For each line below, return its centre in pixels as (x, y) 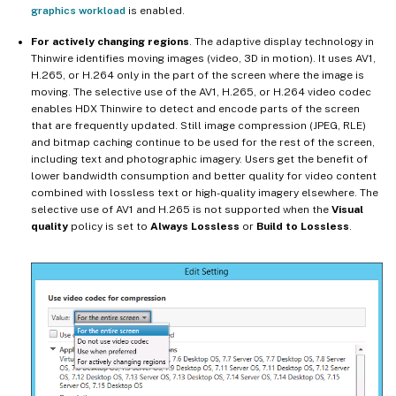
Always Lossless (195, 226)
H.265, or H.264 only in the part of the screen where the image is (198, 75)
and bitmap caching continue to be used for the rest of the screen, (203, 142)
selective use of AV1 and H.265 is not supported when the (181, 209)
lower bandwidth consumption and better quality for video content (204, 175)
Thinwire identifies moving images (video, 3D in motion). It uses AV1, (203, 58)
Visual (347, 209)
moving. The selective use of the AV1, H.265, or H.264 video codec (201, 91)
